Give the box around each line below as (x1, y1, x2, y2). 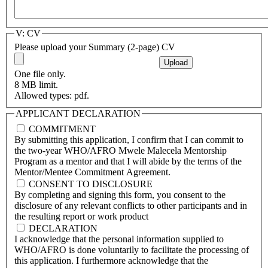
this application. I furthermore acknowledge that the (14, 255, 208, 266)
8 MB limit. (14, 80, 58, 90)
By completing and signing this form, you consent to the (14, 189, 226, 200)
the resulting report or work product (14, 211, 148, 221)
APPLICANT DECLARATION (16, 108, 141, 119)
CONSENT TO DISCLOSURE (29, 178, 153, 189)
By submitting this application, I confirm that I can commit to (14, 134, 243, 145)
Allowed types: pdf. (14, 90, 89, 101)
